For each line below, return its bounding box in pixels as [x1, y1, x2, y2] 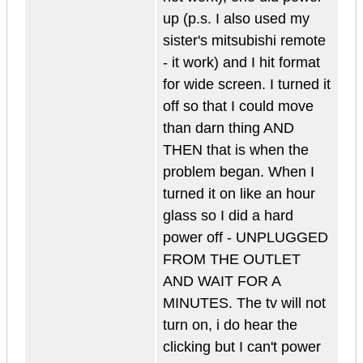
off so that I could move [163, 98, 314, 115]
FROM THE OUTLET [163, 251, 301, 268]
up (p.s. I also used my [163, 11, 310, 28]
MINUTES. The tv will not [163, 295, 326, 312]
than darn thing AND [163, 120, 294, 137]
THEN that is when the [163, 142, 309, 159]
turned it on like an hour [163, 186, 315, 203]
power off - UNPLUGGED [163, 229, 328, 246]
